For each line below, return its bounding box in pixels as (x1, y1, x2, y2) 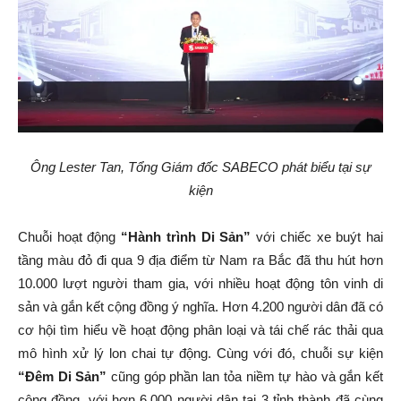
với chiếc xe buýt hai (251, 228, 384, 244)
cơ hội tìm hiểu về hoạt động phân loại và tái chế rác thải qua (18, 321, 383, 337)
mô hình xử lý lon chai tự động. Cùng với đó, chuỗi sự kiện (18, 345, 383, 361)
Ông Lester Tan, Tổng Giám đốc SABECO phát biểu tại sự (30, 158, 371, 175)
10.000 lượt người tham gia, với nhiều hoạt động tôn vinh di (18, 275, 383, 291)
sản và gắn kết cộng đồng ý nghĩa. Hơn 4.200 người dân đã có (18, 298, 383, 314)
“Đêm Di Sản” (18, 368, 107, 384)
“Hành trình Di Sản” (121, 228, 252, 244)
